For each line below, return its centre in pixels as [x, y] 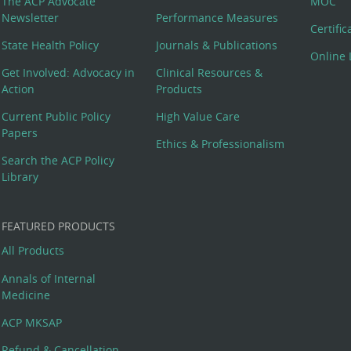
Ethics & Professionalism [221, 143]
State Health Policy [51, 45]
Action [18, 89]
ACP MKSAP [32, 322]
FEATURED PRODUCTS [59, 226]
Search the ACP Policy [58, 160]
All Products [33, 251]
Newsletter [31, 17]
